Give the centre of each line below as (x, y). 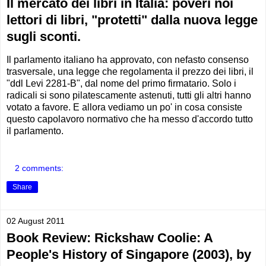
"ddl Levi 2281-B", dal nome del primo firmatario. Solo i (121, 83)
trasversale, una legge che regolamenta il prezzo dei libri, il (130, 71)
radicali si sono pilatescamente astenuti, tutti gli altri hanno (129, 95)
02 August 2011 (36, 221)
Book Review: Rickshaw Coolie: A (110, 238)
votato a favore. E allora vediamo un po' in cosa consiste (124, 107)
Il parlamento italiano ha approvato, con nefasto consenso (128, 59)
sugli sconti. (44, 36)
